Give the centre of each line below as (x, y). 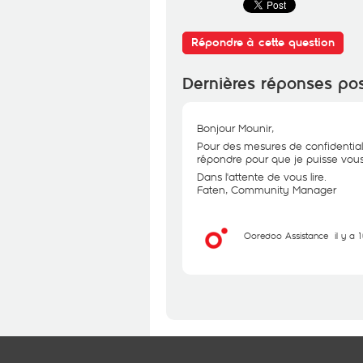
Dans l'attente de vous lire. (262, 177)
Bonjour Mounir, (235, 128)
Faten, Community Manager (267, 190)
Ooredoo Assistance (286, 235)
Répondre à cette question (263, 43)
